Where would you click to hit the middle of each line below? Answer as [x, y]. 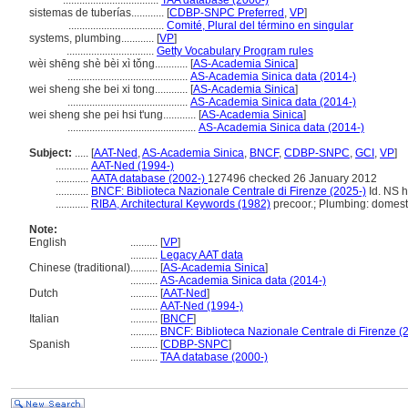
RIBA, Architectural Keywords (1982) [181, 204]
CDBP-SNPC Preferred [227, 13]
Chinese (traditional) [80, 268]
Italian [44, 319]
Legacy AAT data [202, 255]
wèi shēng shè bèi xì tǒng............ [110, 64]
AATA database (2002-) [149, 178]
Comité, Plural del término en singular [260, 25]
